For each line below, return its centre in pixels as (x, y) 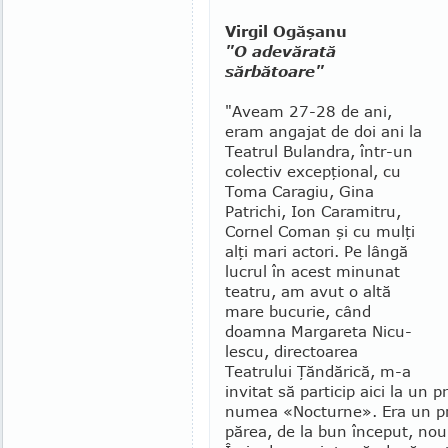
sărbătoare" (274, 71)
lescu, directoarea (291, 351)
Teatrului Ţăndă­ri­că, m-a (318, 371)
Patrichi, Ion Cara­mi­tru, (313, 211)
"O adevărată (280, 51)
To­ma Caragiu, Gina (299, 191)
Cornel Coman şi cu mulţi (320, 231)
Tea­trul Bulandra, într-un (319, 151)
